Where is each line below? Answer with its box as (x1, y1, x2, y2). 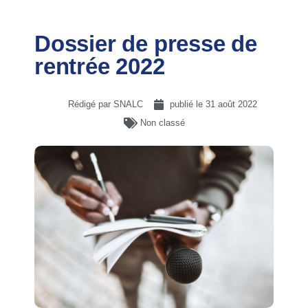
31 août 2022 (205, 99, 257, 109)
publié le (169, 99, 206, 109)
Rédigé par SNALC (67, 99, 143, 109)
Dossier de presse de (34, 31, 257, 56)
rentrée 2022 (34, 54, 165, 79)
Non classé (140, 118, 185, 128)
